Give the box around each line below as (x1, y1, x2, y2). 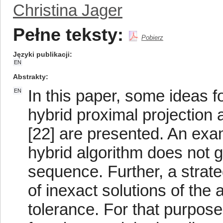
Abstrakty (13, 73, 46, 81)
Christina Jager (13, 1, 122, 19)
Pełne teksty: (13, 25, 123, 45)
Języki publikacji (13, 50, 70, 58)
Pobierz (141, 34, 163, 41)
